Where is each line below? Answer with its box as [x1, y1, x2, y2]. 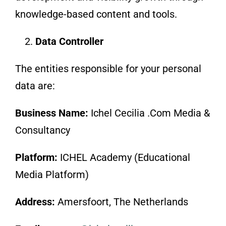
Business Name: [15, 106, 91, 119]
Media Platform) [15, 168, 89, 181]
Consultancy [15, 124, 70, 136]
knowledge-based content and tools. [15, 8, 177, 20]
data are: [15, 79, 55, 92]
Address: [15, 195, 58, 208]
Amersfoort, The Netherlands [57, 195, 188, 208]
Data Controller [35, 35, 103, 47]
